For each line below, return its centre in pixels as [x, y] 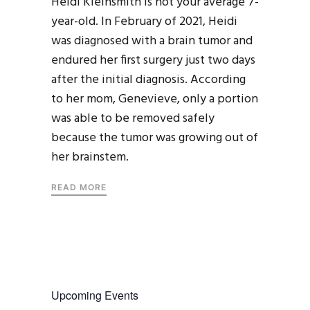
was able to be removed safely [133, 118]
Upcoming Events [95, 295]
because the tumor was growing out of [155, 138]
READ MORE [79, 187]
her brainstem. [90, 157]
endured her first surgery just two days [153, 60]
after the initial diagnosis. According [148, 80]
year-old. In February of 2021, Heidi [144, 21]
